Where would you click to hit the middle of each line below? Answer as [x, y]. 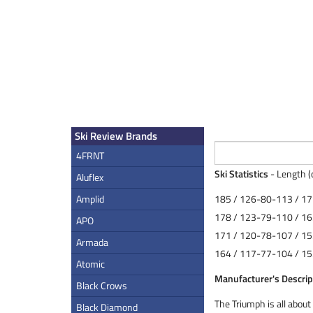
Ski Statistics [241, 174]
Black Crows [102, 285]
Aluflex [90, 177]
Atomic [90, 264]
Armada [92, 242]
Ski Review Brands [116, 136]
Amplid [90, 199]
